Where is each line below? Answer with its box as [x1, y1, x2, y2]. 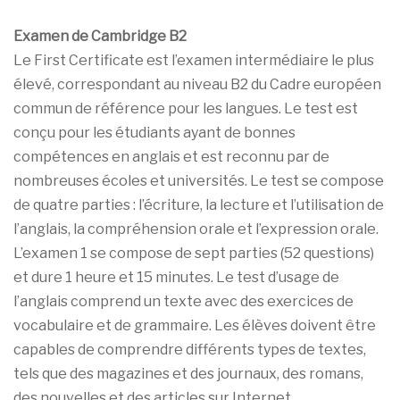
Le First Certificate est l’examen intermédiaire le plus [13, 51, 374, 69]
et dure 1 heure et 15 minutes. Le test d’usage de [13, 268, 339, 286]
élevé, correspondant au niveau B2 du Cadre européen [13, 75, 381, 93]
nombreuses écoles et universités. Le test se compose [13, 171, 384, 189]
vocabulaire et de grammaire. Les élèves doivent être [13, 316, 376, 334]
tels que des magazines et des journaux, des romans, [13, 364, 363, 382]
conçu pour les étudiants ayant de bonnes [13, 123, 296, 141]
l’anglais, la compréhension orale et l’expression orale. [13, 220, 379, 237]
